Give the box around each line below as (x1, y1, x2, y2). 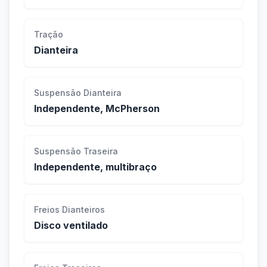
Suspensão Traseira (34, 146, 118, 157)
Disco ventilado (34, 219, 108, 232)
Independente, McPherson (34, 103, 160, 115)
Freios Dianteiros (34, 204, 105, 215)
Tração (34, 29, 63, 40)
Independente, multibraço (34, 161, 157, 173)
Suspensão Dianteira (34, 88, 122, 98)
